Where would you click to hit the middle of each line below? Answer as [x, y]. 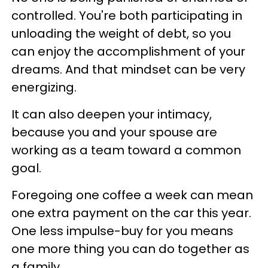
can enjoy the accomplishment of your [128, 51]
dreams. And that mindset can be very [128, 69]
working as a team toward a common [126, 150]
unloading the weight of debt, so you [121, 33]
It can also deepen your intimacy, [112, 114]
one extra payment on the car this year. [131, 213]
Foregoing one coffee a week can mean [132, 195]
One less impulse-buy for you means [122, 231]
